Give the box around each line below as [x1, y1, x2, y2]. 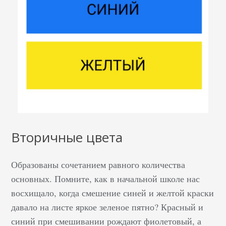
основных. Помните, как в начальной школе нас [11, 172, 200, 185]
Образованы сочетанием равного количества [11, 158, 186, 171]
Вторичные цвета [11, 128, 123, 146]
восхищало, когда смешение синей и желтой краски [11, 186, 214, 199]
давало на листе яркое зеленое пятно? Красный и [11, 200, 204, 213]
